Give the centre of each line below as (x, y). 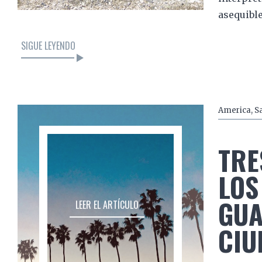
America (234, 111)
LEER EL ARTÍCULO (107, 204)
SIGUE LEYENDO (48, 46)
